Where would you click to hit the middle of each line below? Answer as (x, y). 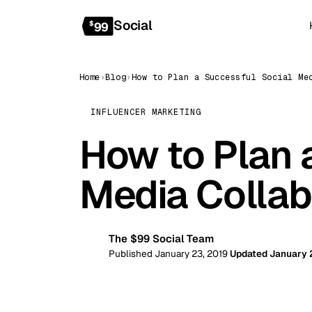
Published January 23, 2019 (168, 253)
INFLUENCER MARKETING (146, 112)
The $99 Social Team (161, 239)
